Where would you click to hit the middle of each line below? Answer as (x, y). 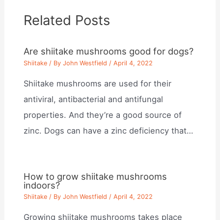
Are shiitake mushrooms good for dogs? (109, 51)
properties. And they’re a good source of (103, 115)
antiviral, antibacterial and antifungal (94, 99)
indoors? (42, 185)
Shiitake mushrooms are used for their (98, 83)
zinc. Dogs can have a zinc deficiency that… (109, 131)
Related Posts (67, 20)
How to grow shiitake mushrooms (96, 176)
